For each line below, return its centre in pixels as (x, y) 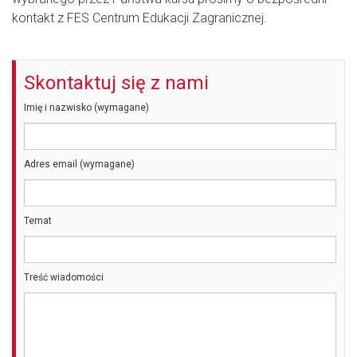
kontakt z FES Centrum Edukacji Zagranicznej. (139, 18)
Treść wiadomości (64, 277)
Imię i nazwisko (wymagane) (86, 107)
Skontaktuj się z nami (116, 82)
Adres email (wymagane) (79, 164)
